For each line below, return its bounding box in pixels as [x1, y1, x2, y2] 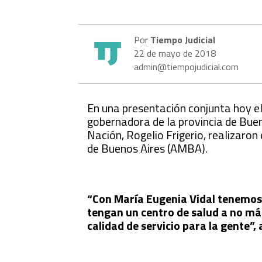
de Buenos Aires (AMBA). [87, 139, 208, 157]
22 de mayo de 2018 [134, 46, 216, 60]
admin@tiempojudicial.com [134, 59, 239, 74]
